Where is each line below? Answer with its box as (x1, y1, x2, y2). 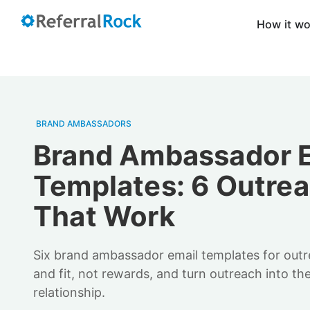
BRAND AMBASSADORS (36, 118, 131, 129)
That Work (33, 199, 175, 233)
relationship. (33, 285, 105, 300)
